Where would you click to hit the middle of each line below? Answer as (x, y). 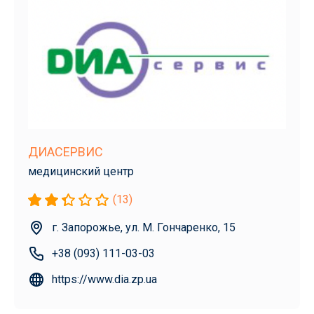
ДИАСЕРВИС (66, 151)
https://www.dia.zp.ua (104, 279)
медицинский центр (81, 171)
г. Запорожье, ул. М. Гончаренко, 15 (144, 227)
